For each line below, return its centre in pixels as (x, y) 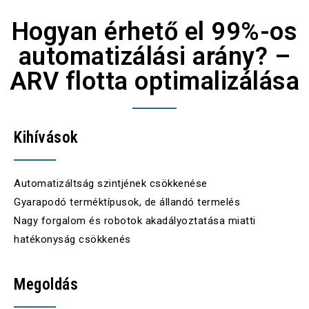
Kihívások (46, 138)
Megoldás (46, 285)
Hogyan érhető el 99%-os (154, 32)
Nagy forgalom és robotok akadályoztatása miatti (135, 221)
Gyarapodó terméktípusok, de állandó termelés (127, 202)
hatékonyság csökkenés (72, 239)
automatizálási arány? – (154, 57)
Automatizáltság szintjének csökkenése (111, 183)
